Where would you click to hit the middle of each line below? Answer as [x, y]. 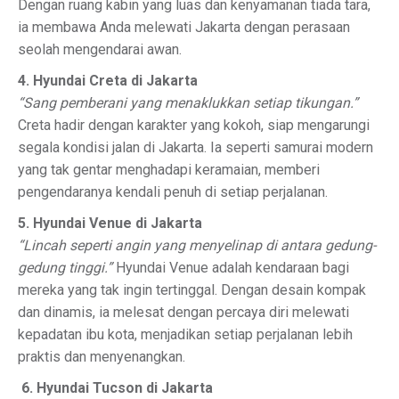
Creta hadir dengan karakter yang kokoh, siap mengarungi [194, 125]
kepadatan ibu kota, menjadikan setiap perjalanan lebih [185, 334]
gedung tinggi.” [65, 268]
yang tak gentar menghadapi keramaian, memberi [169, 170]
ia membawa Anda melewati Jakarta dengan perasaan [184, 27]
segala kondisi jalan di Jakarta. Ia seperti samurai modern [195, 147]
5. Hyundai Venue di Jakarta [110, 223]
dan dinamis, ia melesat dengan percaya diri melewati [183, 312]
